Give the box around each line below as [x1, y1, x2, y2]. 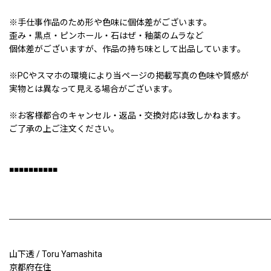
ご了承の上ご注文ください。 [9, 124, 119, 134]
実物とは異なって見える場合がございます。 [9, 84, 177, 94]
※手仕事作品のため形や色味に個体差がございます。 [9, 18, 212, 28]
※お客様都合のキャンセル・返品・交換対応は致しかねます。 [9, 111, 246, 121]
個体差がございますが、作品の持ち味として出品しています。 [9, 44, 246, 54]
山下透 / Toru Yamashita [9, 249, 102, 260]
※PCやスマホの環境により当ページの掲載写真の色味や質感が [9, 71, 249, 81]
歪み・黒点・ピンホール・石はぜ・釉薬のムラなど [9, 31, 203, 41]
